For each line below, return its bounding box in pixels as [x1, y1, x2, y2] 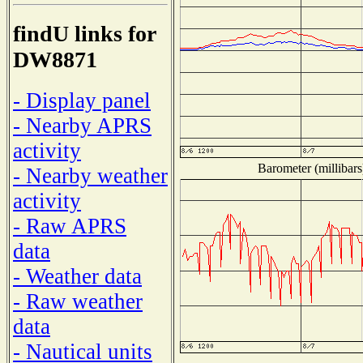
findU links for [13, 21, 156, 47]
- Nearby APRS [13, 113, 152, 138]
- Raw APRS [13, 213, 126, 238]
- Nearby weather [13, 163, 168, 188]
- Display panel [13, 88, 151, 113]
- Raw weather [13, 288, 143, 314]
